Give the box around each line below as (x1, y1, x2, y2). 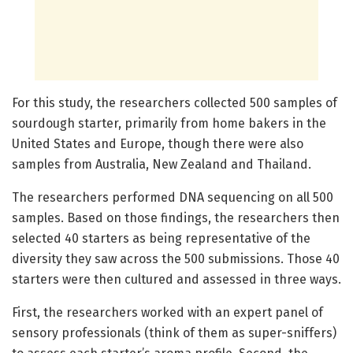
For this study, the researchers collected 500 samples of (12, 95, 337, 111)
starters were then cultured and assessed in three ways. (12, 272, 341, 288)
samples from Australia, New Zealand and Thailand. (12, 157, 311, 173)
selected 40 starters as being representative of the (12, 231, 310, 247)
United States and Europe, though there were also (12, 136, 303, 152)
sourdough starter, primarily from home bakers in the (12, 116, 326, 132)
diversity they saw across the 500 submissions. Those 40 (12, 251, 340, 267)
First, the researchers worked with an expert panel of (12, 305, 323, 321)
